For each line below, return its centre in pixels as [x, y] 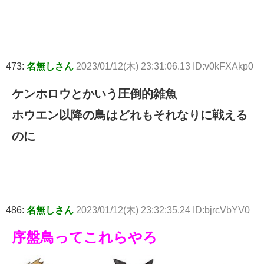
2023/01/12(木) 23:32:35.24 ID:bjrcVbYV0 [163, 210]
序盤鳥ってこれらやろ [85, 237]
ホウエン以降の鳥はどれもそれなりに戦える [130, 115]
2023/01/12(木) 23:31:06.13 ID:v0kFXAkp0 [165, 67]
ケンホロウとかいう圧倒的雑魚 [94, 94]
